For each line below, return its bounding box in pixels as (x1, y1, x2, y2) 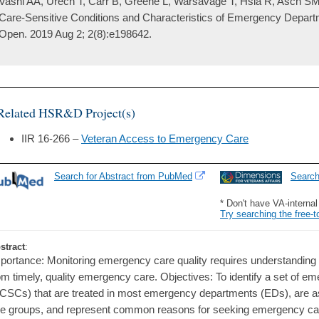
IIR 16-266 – (21, 132, 81, 145)
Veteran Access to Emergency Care (81, 132, 249, 145)
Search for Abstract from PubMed (54, 171, 192, 182)
